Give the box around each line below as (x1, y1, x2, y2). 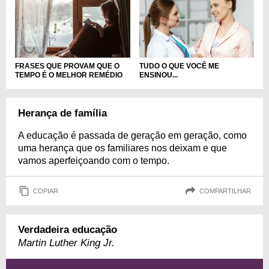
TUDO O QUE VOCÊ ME (139, 62, 219, 71)
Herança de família (18, 107, 107, 119)
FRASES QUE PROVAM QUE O (15, 62, 119, 71)
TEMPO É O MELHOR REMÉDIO (15, 71, 122, 80)
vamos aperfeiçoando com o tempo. (18, 156, 169, 166)
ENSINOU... (139, 71, 178, 80)
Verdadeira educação (18, 224, 117, 236)
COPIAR (33, 187, 58, 195)
